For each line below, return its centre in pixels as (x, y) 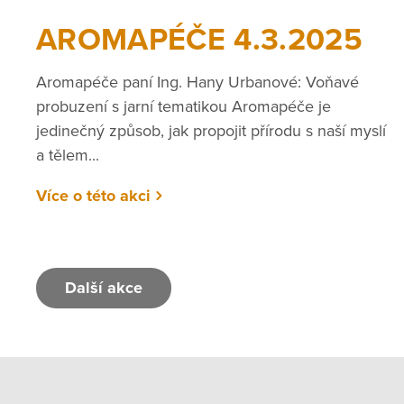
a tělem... (68, 155)
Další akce (104, 288)
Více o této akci (93, 195)
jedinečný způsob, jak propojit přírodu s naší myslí (211, 130)
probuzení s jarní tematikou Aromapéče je (184, 106)
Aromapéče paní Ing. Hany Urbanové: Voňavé (197, 82)
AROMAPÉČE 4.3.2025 (200, 41)
